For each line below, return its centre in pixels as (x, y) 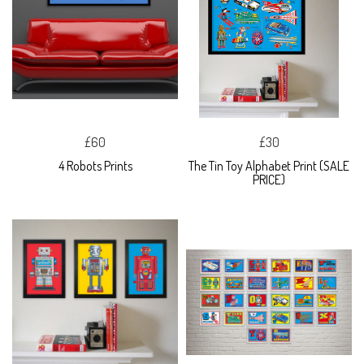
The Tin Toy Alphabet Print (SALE (269, 166)
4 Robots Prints (95, 166)
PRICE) (269, 180)
